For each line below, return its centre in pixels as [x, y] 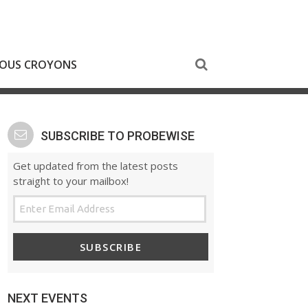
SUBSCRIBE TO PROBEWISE [118, 136]
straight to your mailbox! [71, 181]
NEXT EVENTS [47, 298]
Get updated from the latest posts [96, 166]
